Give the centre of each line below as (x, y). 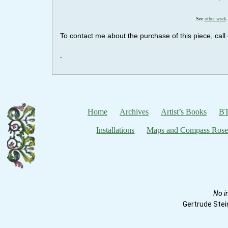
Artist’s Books (183, 111)
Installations (116, 130)
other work (215, 18)
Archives (134, 111)
